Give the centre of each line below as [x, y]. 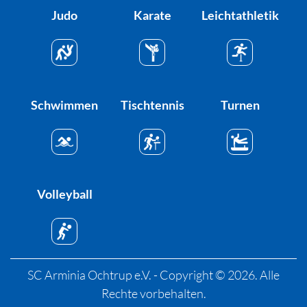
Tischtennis [152, 105]
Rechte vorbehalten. [153, 293]
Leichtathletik [240, 15]
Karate [152, 15]
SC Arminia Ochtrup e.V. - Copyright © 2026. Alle [153, 274]
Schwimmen [65, 105]
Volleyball [64, 194]
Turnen [240, 105]
